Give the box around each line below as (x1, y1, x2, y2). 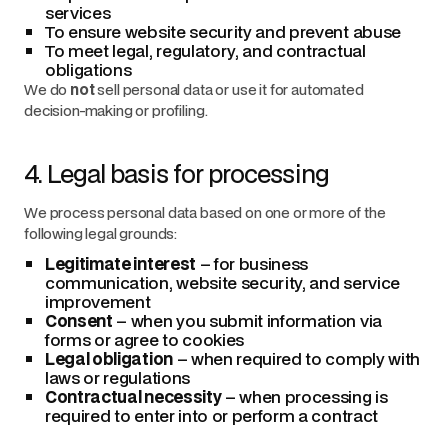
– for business (195, 252, 309, 275)
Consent (45, 309, 113, 332)
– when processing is (221, 385, 388, 408)
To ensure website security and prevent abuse (45, 20, 401, 43)
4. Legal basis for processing (24, 157, 330, 190)
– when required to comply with (172, 347, 420, 370)
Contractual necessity (45, 385, 222, 408)
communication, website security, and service (45, 271, 400, 294)
